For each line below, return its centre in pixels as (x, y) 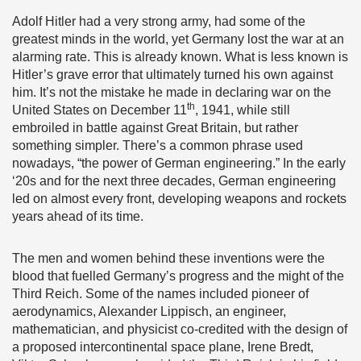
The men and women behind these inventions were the (168, 258)
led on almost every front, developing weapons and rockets (179, 199)
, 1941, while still (243, 110)
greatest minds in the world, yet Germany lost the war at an (178, 39)
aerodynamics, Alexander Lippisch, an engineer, (149, 311)
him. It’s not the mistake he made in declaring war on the (172, 92)
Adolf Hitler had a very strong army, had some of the (159, 21)
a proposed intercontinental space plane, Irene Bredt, (163, 347)
